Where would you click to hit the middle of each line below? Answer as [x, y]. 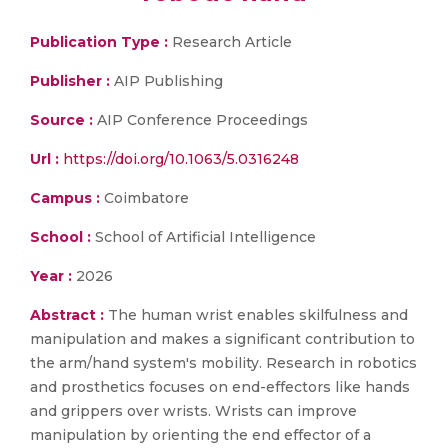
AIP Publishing [168, 81]
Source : [61, 120]
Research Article [230, 42]
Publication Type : [99, 42]
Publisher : [72, 81]
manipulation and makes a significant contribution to [222, 339]
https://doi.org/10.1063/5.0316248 [181, 159]
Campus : [65, 198]
